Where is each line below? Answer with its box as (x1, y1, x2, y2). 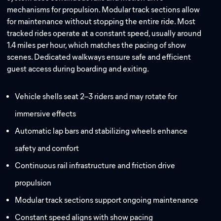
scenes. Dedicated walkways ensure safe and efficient (7, 52, 191, 62)
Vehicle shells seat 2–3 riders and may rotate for (15, 91, 178, 101)
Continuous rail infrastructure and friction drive (15, 160, 176, 170)
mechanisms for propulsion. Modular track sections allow (7, 5, 200, 15)
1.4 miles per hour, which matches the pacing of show (7, 40, 186, 50)
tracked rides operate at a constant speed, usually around (7, 29, 202, 38)
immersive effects (15, 109, 76, 118)
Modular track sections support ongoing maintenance (15, 195, 199, 205)
